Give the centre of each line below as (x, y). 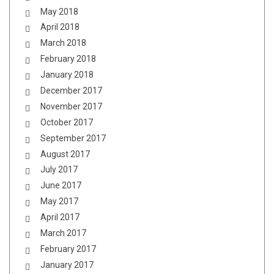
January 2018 (67, 75)
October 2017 (67, 122)
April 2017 (60, 217)
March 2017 (63, 233)
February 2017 (68, 249)
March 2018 (63, 43)
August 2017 (65, 154)
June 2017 (61, 186)
